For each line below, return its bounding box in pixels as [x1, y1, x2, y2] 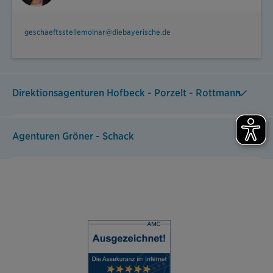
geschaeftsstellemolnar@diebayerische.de [24, 27, 171, 37]
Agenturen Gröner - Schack [12, 130, 134, 143]
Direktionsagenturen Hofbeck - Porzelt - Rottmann [12, 87, 241, 99]
